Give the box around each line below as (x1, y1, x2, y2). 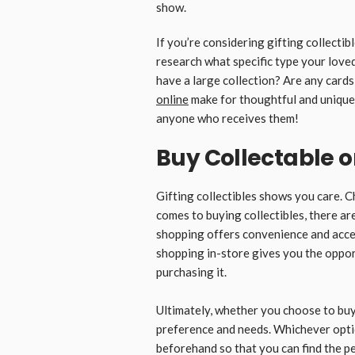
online (156, 91, 189, 106)
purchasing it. (156, 264, 227, 279)
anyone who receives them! (156, 110, 299, 125)
